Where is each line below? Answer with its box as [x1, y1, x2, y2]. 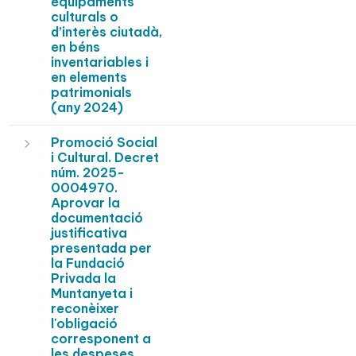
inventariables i [51, 54, 149, 71]
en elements [51, 69, 127, 86]
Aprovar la [51, 195, 120, 211]
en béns [51, 39, 100, 56]
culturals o [51, 9, 118, 25]
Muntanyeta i [51, 285, 133, 302]
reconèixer [51, 300, 119, 317]
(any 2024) [51, 99, 123, 116]
